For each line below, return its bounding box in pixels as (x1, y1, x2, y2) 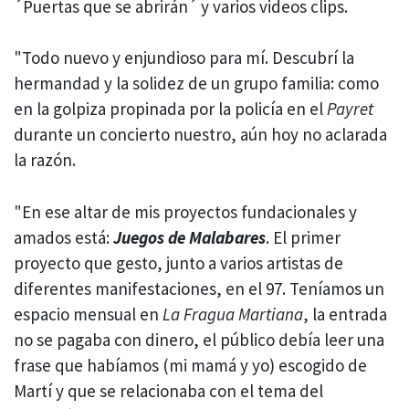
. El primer (266, 225, 341, 248)
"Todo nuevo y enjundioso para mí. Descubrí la (14, 47, 354, 69)
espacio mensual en (14, 302, 163, 325)
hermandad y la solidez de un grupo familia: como (14, 72, 379, 95)
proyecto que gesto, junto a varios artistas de (14, 251, 343, 274)
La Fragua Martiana (163, 302, 303, 325)
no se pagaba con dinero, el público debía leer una (14, 328, 384, 351)
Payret (327, 98, 373, 121)
